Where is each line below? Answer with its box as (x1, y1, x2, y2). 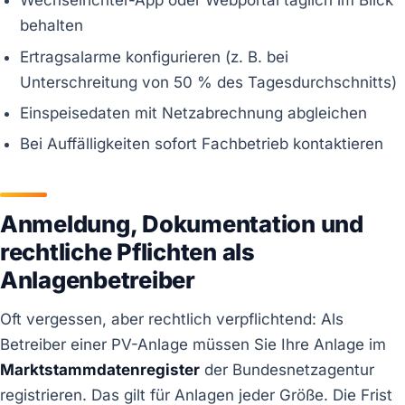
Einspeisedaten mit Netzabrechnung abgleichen (20, 103, 368, 122)
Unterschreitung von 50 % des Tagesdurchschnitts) (20, 72, 398, 91)
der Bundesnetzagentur (200, 361, 374, 380)
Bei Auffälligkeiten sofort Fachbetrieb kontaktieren (20, 135, 384, 154)
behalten (20, 16, 84, 35)
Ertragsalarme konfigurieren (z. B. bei (20, 47, 289, 66)
